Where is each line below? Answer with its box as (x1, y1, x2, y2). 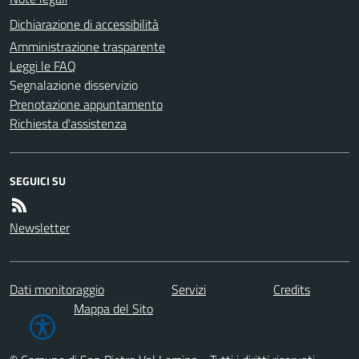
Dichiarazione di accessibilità (10, 14, 159, 34)
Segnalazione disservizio (10, 75, 138, 95)
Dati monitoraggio (10, 279, 104, 299)
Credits (273, 279, 310, 299)
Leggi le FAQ (10, 55, 76, 75)
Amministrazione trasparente (10, 36, 165, 56)
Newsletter (10, 217, 70, 237)
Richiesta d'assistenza (10, 113, 127, 133)
